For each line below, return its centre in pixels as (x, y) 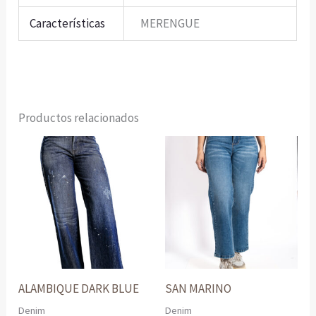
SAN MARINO (198, 288)
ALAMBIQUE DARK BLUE (79, 288)
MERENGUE (170, 23)
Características (68, 23)
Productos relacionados (79, 118)
